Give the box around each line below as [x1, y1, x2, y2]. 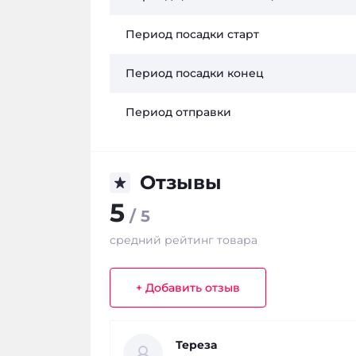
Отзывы [140, 171, 222, 195]
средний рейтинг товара [110, 233, 257, 248]
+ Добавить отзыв [136, 280, 240, 295]
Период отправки [126, 105, 231, 120]
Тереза [176, 337, 217, 352]
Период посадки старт [126, 27, 259, 42]
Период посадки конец [126, 66, 264, 81]
